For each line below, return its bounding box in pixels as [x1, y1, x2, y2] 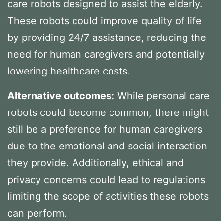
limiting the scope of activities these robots [7, 190, 209, 202]
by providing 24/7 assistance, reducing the [7, 31, 206, 43]
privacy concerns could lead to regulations [7, 173, 205, 185]
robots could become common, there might [7, 106, 209, 118]
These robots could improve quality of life [7, 14, 202, 27]
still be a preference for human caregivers [7, 123, 202, 135]
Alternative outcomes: [7, 89, 114, 102]
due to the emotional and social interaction [7, 140, 207, 152]
